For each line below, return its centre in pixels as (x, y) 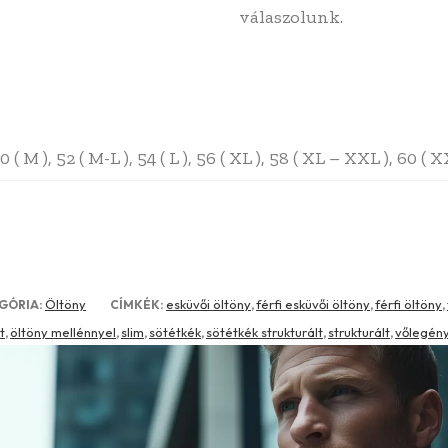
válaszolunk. (291, 17)
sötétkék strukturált (264, 332)
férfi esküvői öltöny (313, 304)
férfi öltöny (408, 304)
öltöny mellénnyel (63, 332)
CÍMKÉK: (138, 305)
